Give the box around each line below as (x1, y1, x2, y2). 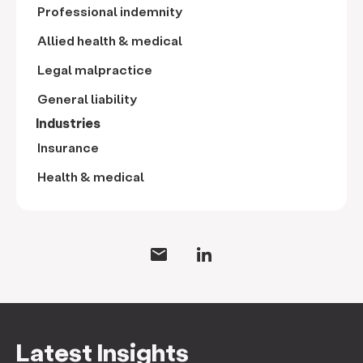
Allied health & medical (37, 32, 182, 49)
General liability (37, 90, 137, 107)
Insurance (37, 139, 99, 156)
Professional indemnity (37, 2, 182, 19)
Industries (36, 114, 100, 131)
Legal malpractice (37, 61, 152, 78)
